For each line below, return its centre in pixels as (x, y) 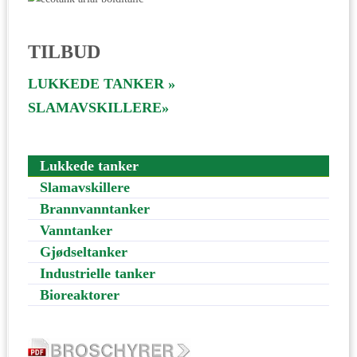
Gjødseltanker (84, 251)
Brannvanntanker (95, 208)
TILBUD (64, 51)
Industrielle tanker (98, 273)
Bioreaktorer (80, 294)
